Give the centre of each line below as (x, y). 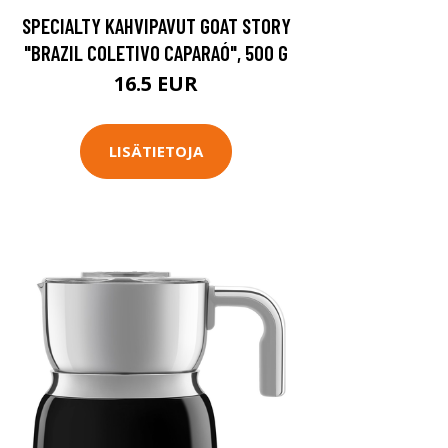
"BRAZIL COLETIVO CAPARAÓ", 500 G (156, 52)
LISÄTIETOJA (156, 151)
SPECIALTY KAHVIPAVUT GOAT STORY (156, 25)
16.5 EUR (156, 83)
